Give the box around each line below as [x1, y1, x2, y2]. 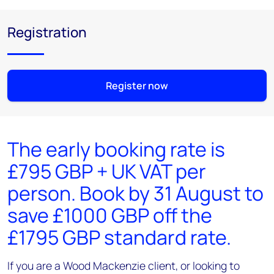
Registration [7, 23, 87, 42]
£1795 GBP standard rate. [7, 224, 231, 251]
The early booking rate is [7, 136, 225, 163]
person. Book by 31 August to [7, 180, 264, 207]
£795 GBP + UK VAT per [7, 158, 206, 185]
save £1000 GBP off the [7, 202, 212, 229]
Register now [105, 79, 168, 93]
